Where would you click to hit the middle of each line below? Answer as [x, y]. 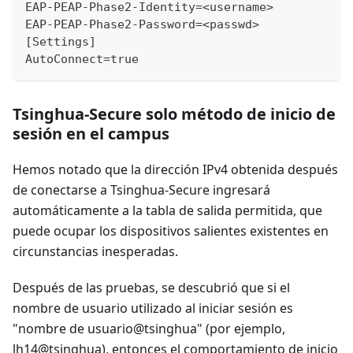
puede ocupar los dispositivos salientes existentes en [171, 230]
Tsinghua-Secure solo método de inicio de [174, 113]
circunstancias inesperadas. [95, 251]
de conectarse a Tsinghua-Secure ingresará [141, 190]
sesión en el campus [91, 133]
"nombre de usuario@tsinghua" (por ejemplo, [149, 328]
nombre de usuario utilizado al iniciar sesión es [153, 308]
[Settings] [61, 41]
